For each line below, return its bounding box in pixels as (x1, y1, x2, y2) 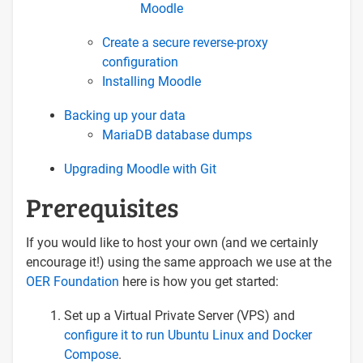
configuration (102, 53, 178, 70)
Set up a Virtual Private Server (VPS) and (64, 307, 295, 323)
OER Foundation (26, 273, 119, 289)
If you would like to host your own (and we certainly (26, 234, 318, 250)
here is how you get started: (119, 273, 279, 289)
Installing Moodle (102, 73, 201, 89)
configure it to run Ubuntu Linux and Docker (64, 327, 312, 343)
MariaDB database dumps (102, 126, 252, 143)
